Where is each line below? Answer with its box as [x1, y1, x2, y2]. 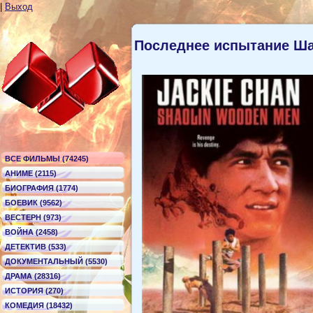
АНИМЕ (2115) [5, 169, 57, 177]
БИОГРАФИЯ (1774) [5, 184, 78, 192]
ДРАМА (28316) [5, 272, 61, 280]
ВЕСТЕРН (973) [5, 213, 61, 221]
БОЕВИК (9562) [5, 198, 62, 207]
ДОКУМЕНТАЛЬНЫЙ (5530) [5, 257, 108, 265]
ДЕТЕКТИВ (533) [5, 242, 66, 251]
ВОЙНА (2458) [5, 228, 58, 236]
